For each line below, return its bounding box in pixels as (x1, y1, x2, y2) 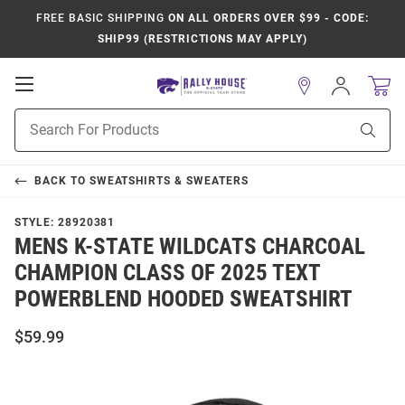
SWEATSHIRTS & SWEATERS (89, 174, 249, 187)
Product (14, 110, 60, 125)
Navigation (33, 110, 114, 128)
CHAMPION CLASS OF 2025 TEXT (14, 259, 320, 286)
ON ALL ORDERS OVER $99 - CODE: (164, 12, 369, 24)
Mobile (33, 92, 86, 110)
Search (14, 129, 53, 144)
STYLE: (14, 216, 58, 229)
